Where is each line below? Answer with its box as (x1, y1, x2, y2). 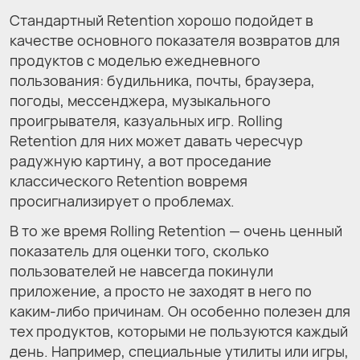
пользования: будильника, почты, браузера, (10, 70, 315, 90)
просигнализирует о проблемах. (10, 190, 235, 211)
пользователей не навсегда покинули (10, 260, 273, 280)
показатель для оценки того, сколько (10, 240, 269, 260)
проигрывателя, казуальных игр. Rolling (10, 110, 283, 130)
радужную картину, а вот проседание (10, 150, 272, 170)
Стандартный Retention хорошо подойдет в (10, 10, 313, 30)
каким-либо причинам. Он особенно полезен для (10, 301, 350, 321)
